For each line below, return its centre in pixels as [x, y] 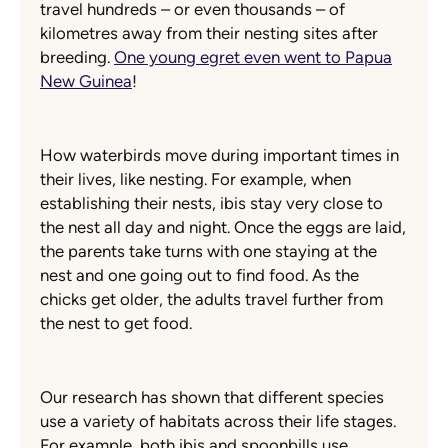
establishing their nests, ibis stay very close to [211, 203]
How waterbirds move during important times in [219, 155]
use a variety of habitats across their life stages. [218, 421]
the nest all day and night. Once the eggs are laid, [223, 227]
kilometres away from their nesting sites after [209, 33]
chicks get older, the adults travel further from [211, 299]
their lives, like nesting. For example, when [195, 179]
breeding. [77, 57]
